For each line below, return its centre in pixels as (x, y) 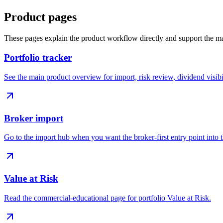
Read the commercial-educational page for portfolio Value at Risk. (108, 198)
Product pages (40, 17)
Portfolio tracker (38, 58)
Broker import (34, 118)
